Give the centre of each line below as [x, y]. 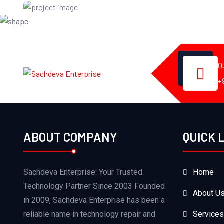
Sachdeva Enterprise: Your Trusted [83, 172]
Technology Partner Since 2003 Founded [94, 186]
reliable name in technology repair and [89, 214]
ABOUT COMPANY [70, 137]
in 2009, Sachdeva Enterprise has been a [94, 200]
